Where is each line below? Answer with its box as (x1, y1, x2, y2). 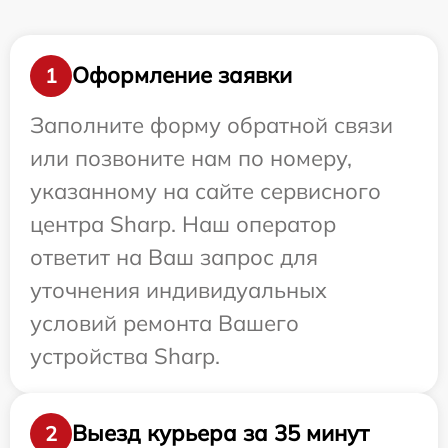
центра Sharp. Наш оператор (30, 209, 336, 238)
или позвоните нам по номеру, (30, 143, 352, 172)
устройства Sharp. (30, 341, 220, 370)
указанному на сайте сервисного (30, 176, 381, 205)
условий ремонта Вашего (30, 308, 299, 337)
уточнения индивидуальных (30, 275, 327, 304)
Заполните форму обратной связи (30, 110, 393, 139)
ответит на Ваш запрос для (30, 242, 318, 271)
